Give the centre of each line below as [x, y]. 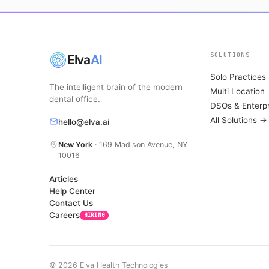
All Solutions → [238, 120]
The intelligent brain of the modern [116, 87]
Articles [64, 179]
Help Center [72, 191]
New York [75, 144]
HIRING [95, 215]
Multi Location [237, 91]
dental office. [75, 99]
